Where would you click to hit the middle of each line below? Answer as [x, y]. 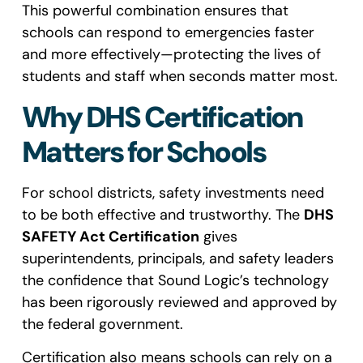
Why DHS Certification [162, 117]
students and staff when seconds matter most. [179, 77]
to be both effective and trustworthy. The [162, 214]
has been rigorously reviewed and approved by [179, 302]
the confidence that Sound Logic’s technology [175, 280]
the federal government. [102, 324]
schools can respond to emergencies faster [168, 33]
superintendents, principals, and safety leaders [177, 258]
